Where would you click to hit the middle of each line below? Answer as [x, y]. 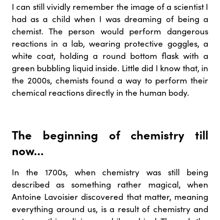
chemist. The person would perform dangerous [110, 31]
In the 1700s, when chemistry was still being [110, 172]
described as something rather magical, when [110, 184]
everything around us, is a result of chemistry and [110, 209]
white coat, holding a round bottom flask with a [110, 55]
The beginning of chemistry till [110, 134]
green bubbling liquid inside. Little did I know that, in [110, 68]
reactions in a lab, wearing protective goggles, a [110, 43]
